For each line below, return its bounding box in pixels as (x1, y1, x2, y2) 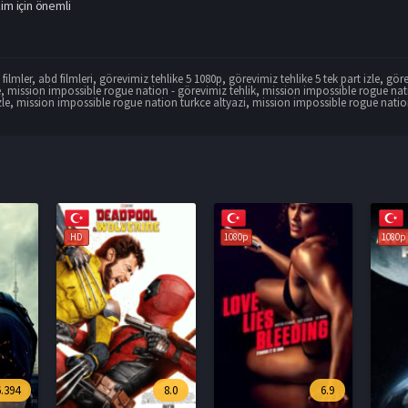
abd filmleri (38, 70, 94, 87)
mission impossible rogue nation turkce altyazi (16, 94, 247, 110)
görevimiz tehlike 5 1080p (99, 70, 223, 87)
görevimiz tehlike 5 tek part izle (229, 70, 381, 87)
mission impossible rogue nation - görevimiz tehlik (7, 82, 257, 98)
